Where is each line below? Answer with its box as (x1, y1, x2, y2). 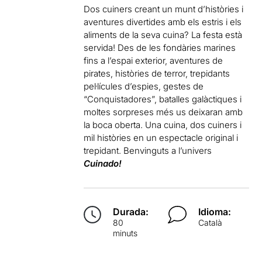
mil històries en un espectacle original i (84, 132, 239, 143)
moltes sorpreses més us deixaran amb (84, 106, 243, 118)
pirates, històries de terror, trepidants (84, 68, 230, 79)
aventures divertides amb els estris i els (84, 16, 242, 27)
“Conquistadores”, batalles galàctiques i (84, 94, 242, 105)
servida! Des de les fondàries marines (84, 42, 236, 53)
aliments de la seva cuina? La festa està (84, 29, 243, 40)
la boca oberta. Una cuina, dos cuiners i (84, 119, 242, 130)
